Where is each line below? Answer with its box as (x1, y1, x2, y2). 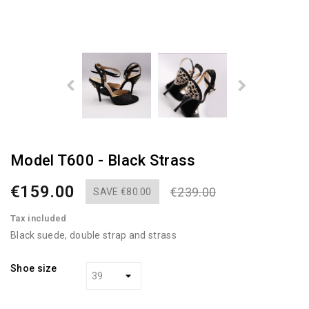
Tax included (10, 212, 67, 223)
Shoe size (10, 262, 57, 274)
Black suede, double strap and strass (10, 229, 177, 241)
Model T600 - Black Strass (10, 151, 196, 169)
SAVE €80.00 (93, 186, 152, 197)
